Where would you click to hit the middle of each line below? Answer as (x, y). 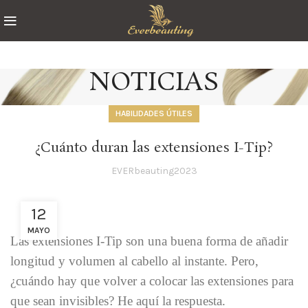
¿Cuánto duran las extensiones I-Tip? (154, 148)
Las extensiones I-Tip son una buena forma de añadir (149, 241)
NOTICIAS (154, 83)
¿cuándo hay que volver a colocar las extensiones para (152, 281)
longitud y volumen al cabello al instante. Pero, (134, 261)
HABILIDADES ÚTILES (154, 113)
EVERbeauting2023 (154, 171)
